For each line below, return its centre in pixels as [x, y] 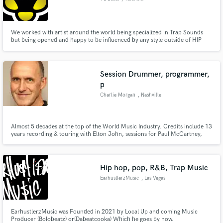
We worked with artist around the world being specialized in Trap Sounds [107, 33]
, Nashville [149, 95]
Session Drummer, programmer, [155, 74]
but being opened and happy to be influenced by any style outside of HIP [106, 40]
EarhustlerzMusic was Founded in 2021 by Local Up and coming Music [104, 212]
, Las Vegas [153, 178]
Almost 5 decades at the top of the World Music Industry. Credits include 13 [111, 126]
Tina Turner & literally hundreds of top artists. [71, 141]
